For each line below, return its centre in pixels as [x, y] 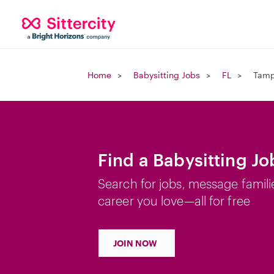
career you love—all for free [174, 201]
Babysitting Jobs [167, 75]
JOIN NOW [135, 243]
